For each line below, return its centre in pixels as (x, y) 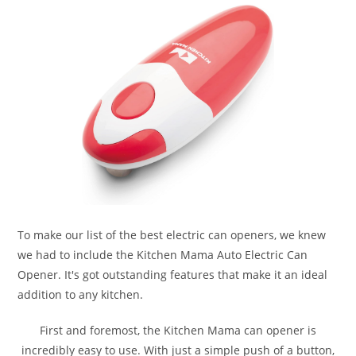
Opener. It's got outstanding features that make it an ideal (173, 275)
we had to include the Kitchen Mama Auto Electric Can (163, 255)
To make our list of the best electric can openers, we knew (172, 235)
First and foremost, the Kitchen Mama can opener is (178, 331)
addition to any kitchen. (81, 295)
